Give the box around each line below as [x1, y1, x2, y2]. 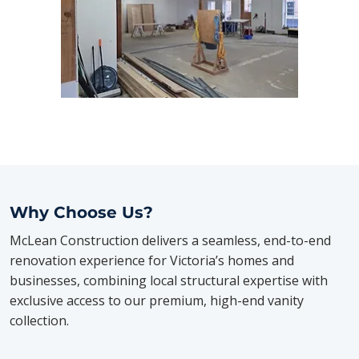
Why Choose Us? [10, 203, 154, 223]
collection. [10, 312, 70, 330]
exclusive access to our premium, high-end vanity [10, 292, 305, 310]
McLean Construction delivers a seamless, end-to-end [10, 232, 332, 250]
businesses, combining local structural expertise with [10, 272, 329, 290]
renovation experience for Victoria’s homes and [10, 252, 295, 270]
